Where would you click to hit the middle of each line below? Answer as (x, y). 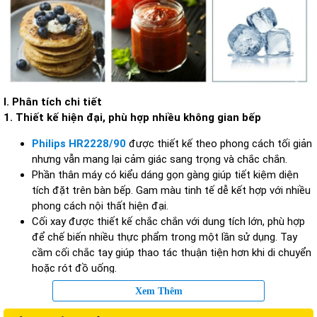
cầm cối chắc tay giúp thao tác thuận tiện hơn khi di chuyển (172, 253)
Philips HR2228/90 (79, 144)
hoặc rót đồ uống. (74, 268)
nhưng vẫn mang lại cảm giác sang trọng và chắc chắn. (160, 159)
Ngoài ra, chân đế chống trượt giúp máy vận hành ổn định (166, 284)
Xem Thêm (158, 291)
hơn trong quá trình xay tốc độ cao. (115, 299)
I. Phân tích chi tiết (53, 102)
